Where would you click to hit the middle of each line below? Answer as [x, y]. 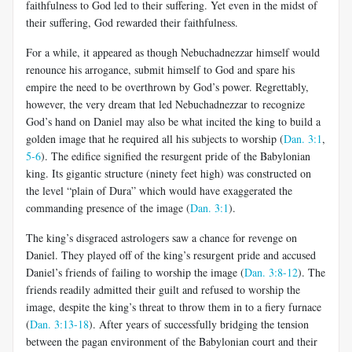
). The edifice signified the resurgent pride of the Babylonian [176, 156]
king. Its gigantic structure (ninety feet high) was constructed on [169, 173]
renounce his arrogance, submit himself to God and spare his [160, 69]
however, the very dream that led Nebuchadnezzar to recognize [165, 104]
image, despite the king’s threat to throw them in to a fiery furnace [174, 306]
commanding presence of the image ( [108, 207]
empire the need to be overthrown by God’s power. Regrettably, [167, 86]
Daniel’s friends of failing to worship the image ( [135, 272]
